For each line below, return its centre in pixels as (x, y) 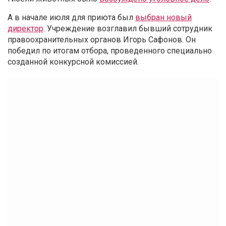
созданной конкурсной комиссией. (73, 62)
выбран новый (163, 18)
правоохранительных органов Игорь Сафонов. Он (102, 40)
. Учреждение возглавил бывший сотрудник (128, 29)
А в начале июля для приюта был (71, 18)
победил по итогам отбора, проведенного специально (110, 51)
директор (25, 29)
